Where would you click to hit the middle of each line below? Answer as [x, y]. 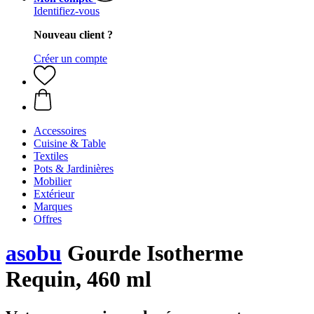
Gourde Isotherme [152, 253]
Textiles [51, 156]
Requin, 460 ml [78, 279]
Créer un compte [70, 59]
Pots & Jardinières [74, 169]
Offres [48, 219]
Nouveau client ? [73, 35]
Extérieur [54, 194]
